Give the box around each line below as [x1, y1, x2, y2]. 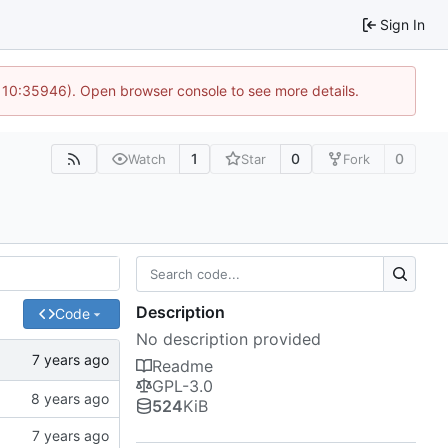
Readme [152, 356, 213, 377]
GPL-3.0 [152, 376, 213, 397]
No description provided [136, 329, 321, 350]
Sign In [380, 15, 425, 33]
